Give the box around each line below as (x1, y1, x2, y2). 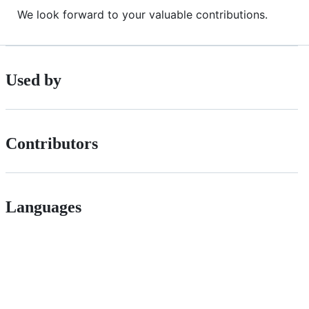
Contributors (6, 134, 98, 153)
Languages (6, 197, 81, 216)
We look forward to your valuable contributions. (17, 8, 268, 22)
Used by (6, 71, 61, 90)
